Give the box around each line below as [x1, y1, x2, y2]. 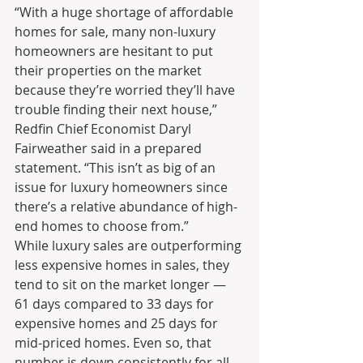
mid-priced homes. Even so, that [15, 333, 215, 352]
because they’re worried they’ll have [15, 80, 238, 99]
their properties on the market [15, 61, 205, 79]
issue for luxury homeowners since [15, 177, 231, 196]
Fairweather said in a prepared [15, 139, 205, 157]
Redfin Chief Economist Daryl [15, 119, 194, 138]
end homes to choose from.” [15, 216, 189, 235]
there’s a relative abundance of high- [15, 197, 237, 216]
